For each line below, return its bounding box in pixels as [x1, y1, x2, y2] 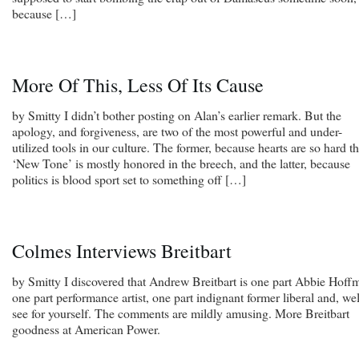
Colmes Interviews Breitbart [12, 237, 232, 264]
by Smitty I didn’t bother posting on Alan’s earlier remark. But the [12, 106, 341, 123]
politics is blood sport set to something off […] [12, 170, 246, 188]
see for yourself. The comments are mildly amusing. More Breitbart [12, 304, 349, 321]
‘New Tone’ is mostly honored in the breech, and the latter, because [12, 154, 350, 171]
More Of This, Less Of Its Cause [12, 71, 264, 98]
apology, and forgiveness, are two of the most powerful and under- [12, 122, 342, 139]
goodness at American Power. [12, 320, 160, 337]
